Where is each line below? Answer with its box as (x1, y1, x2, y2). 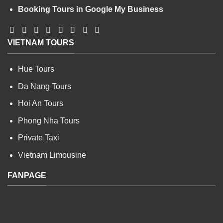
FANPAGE (7, 171, 46, 180)
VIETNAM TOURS (7, 38, 74, 47)
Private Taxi (17, 133, 59, 142)
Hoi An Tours (17, 99, 63, 108)
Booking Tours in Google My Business (17, 4, 163, 13)
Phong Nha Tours (17, 116, 80, 125)
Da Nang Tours (17, 82, 71, 91)
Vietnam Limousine (17, 150, 86, 159)
